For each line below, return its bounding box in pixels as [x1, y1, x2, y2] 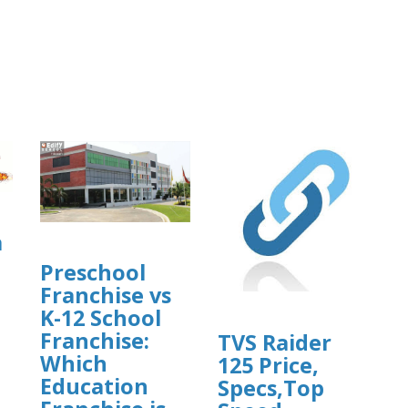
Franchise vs [40, 280, 171, 311]
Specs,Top [218, 372, 324, 403]
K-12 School [40, 303, 161, 333]
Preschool [40, 258, 146, 288]
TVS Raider [218, 327, 331, 357]
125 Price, [218, 350, 319, 380]
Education [40, 372, 148, 402]
